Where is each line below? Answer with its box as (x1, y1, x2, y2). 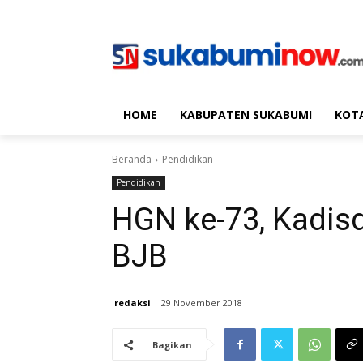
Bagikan (152, 339, 192, 352)
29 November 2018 (161, 297, 242, 310)
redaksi (114, 296, 151, 309)
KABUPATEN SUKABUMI (180, 107, 312, 123)
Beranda (112, 152, 152, 167)
